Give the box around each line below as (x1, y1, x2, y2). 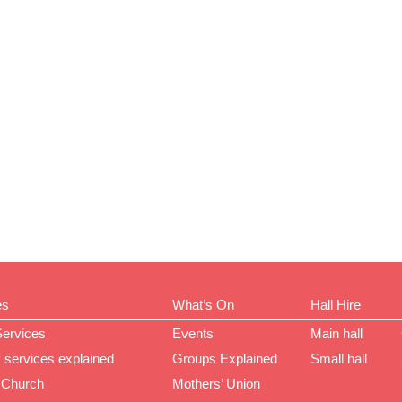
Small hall (310, 350, 367, 366)
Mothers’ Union (171, 375, 260, 391)
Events (171, 325, 214, 341)
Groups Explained (171, 350, 277, 366)
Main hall (310, 325, 363, 341)
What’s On (171, 296, 234, 312)
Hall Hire (310, 296, 361, 312)
